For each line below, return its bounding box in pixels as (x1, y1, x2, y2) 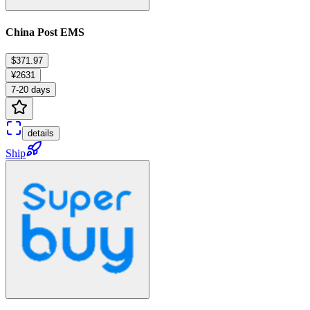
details (28, 127, 54, 138)
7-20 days (11, 84, 51, 95)
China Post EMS (6, 26, 84, 38)
